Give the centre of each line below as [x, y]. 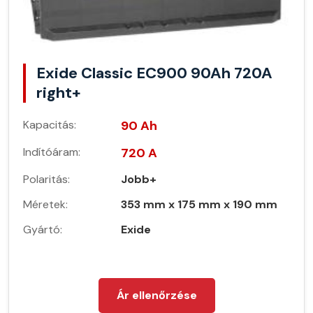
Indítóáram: [52, 152]
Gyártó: [43, 229]
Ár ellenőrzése [156, 295]
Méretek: [45, 204]
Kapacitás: [50, 124]
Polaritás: [46, 179]
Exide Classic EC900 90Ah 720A [154, 73]
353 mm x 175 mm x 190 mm [199, 204]
